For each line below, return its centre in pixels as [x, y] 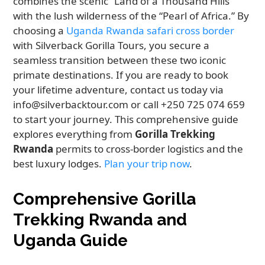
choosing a [40, 31]
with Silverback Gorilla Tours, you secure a [112, 46]
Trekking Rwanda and [100, 220]
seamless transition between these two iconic [120, 60]
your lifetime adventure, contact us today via [119, 90]
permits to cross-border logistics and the [148, 149]
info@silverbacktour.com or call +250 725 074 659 [129, 105]
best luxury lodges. [59, 164]
